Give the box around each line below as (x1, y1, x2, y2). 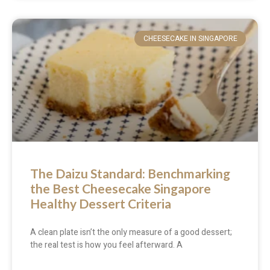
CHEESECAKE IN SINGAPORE (143, 33, 237, 44)
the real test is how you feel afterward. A (30, 238, 183, 251)
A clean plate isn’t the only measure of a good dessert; (30, 225, 232, 239)
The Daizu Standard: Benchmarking (30, 165, 230, 181)
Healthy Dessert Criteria (30, 195, 171, 211)
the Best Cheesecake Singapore (30, 180, 211, 196)
